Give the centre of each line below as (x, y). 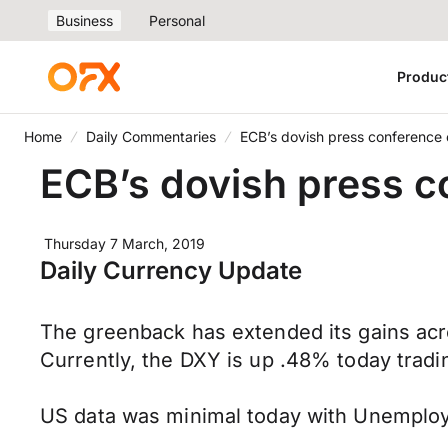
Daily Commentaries (151, 136)
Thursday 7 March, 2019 (124, 243)
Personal (177, 20)
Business (84, 20)
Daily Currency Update (171, 270)
